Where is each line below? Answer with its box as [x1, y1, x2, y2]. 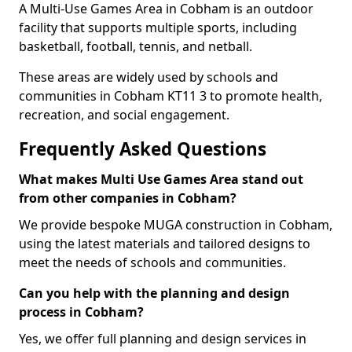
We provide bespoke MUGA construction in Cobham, [19, 216, 332, 233]
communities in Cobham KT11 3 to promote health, [19, 87, 322, 104]
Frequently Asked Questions [19, 137, 266, 161]
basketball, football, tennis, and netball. [19, 38, 252, 55]
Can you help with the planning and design [19, 284, 290, 302]
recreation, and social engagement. [19, 106, 229, 123]
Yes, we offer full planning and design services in [19, 330, 306, 347]
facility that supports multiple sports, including [19, 19, 297, 36]
